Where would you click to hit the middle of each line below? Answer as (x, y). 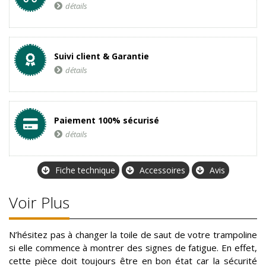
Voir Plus (39, 203)
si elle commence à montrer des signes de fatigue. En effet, (133, 248)
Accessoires (162, 170)
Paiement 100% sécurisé (107, 121)
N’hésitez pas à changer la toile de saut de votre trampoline (133, 235)
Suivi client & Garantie (102, 56)
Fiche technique (85, 170)
